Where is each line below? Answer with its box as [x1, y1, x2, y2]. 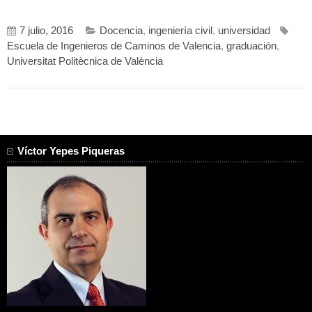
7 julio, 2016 [19, 24, 73, 36]
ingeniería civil [148, 24, 212, 36]
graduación [226, 40, 276, 52]
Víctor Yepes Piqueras [17, 145, 125, 157]
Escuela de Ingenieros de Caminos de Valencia [7, 40, 221, 52]
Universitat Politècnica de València [7, 55, 163, 67]
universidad [218, 24, 270, 36]
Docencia [100, 24, 143, 36]
